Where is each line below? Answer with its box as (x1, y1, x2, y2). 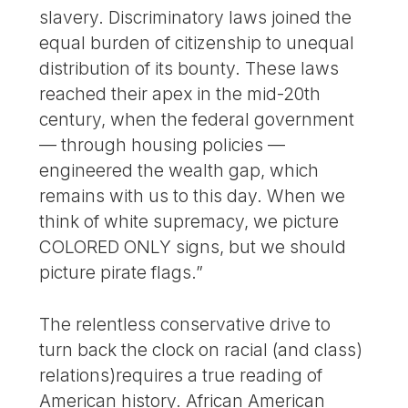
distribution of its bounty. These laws (39, 57, 340, 80)
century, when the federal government (39, 108, 355, 131)
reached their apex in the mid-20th (39, 83, 321, 106)
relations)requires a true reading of (39, 364, 323, 387)
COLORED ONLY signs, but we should (39, 236, 347, 259)
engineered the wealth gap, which (39, 159, 320, 182)
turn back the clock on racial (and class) (39, 339, 363, 362)
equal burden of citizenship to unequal (39, 32, 355, 55)
